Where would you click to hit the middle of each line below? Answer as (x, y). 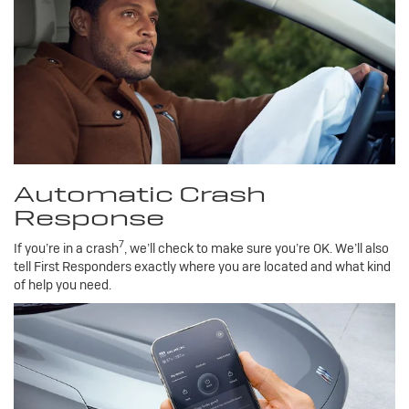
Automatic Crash (140, 194)
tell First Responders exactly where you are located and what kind (202, 266)
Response (89, 217)
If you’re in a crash (66, 248)
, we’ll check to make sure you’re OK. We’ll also (257, 248)
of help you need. (63, 284)
